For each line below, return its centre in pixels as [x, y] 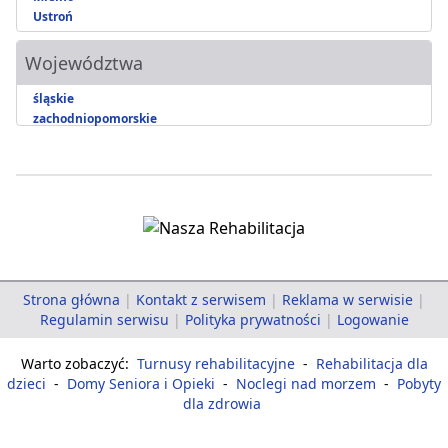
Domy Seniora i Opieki [141, 384]
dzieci [26, 384]
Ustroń [53, 17]
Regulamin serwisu [104, 320]
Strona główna [71, 300]
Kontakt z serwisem [201, 300]
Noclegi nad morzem [306, 384]
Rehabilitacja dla [371, 364]
